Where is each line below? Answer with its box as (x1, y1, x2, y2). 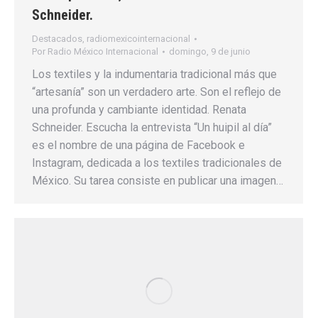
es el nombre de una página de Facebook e (32, 138, 245, 152)
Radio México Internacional (48, 45, 158, 57)
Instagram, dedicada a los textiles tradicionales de (32, 155, 282, 170)
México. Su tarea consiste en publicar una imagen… (32, 173, 283, 187)
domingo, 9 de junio (169, 45, 251, 57)
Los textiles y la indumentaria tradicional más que (32, 67, 277, 81)
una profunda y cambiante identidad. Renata (32, 102, 246, 116)
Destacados (32, 33, 82, 44)
